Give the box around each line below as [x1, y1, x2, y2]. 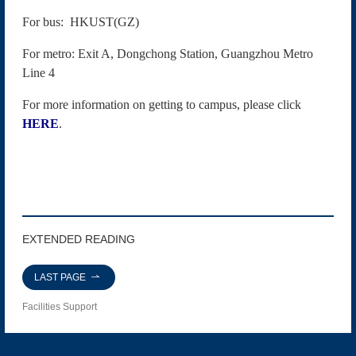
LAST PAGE [34, 271, 87, 283]
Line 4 [21, 65, 58, 79]
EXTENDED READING [21, 233, 135, 246]
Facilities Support [21, 301, 97, 313]
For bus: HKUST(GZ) [21, 14, 139, 29]
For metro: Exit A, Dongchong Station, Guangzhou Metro [21, 46, 313, 60]
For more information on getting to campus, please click [21, 97, 301, 111]
